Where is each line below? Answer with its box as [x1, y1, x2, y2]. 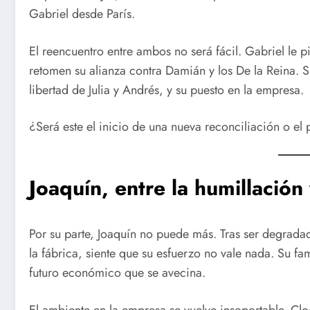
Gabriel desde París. [29, 5, 135, 24]
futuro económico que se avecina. [29, 264, 206, 282]
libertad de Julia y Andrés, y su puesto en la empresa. [29, 80, 304, 99]
